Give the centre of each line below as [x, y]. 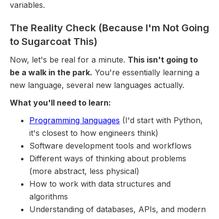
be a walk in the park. [51, 72]
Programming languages [75, 120]
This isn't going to [163, 59]
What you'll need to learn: [60, 102]
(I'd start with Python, [161, 120]
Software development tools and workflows [110, 145]
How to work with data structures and [100, 184]
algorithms [49, 196]
